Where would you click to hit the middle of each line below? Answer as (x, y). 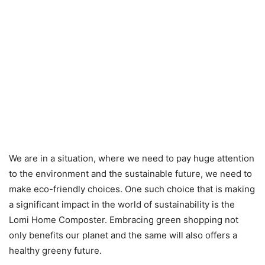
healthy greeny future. (55, 251)
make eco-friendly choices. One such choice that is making (132, 189)
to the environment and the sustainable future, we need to (130, 174)
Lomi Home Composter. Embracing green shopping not (124, 220)
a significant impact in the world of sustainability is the (122, 205)
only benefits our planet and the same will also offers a (123, 235)
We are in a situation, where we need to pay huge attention (132, 159)
